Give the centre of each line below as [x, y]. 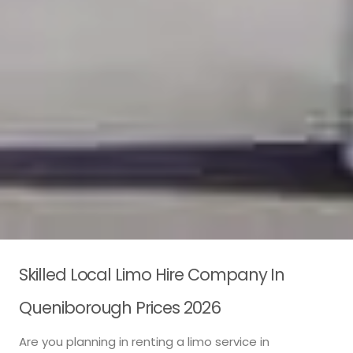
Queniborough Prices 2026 [120, 307]
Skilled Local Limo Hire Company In [152, 274]
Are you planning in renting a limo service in [144, 342]
